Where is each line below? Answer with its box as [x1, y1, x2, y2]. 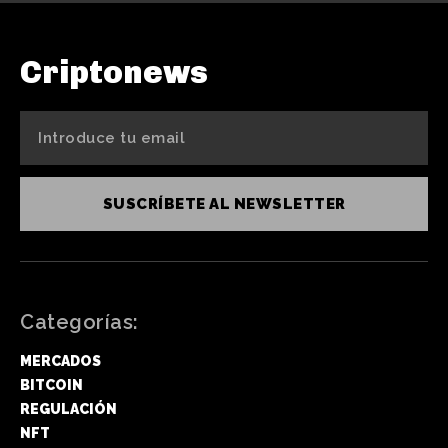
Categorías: [20, 309, 139, 334]
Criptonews [20, 52, 208, 91]
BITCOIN [20, 376, 83, 393]
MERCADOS [20, 352, 101, 369]
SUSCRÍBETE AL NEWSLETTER [102, 194, 346, 213]
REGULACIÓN [20, 400, 117, 417]
